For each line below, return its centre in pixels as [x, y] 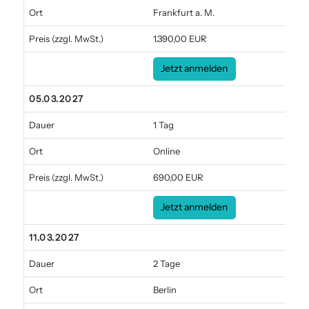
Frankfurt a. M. [183, 13]
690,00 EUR [178, 178]
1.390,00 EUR [180, 39]
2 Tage [166, 264]
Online [166, 151]
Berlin [165, 290]
